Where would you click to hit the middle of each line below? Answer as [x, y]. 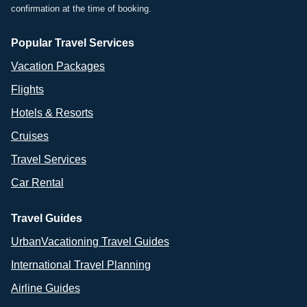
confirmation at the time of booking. [81, 8]
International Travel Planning [81, 265]
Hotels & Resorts [52, 112]
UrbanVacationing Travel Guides [90, 241]
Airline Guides [46, 288]
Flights [27, 89]
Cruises [30, 136]
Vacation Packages [58, 66]
